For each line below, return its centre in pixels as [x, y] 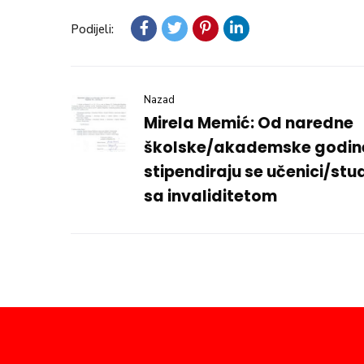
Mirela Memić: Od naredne [249, 123]
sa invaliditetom [210, 196]
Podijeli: [92, 29]
